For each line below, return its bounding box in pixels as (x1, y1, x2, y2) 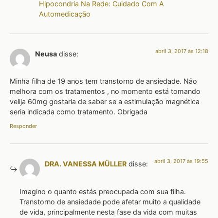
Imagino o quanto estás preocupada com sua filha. (19, 187, 186, 196)
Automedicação (39, 9, 91, 18)
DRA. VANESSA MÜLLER (45, 160, 127, 168)
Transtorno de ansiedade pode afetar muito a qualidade (19, 197, 200, 206)
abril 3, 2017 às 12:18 (155, 47, 208, 54)
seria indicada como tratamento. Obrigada (10, 108, 147, 116)
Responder (10, 123, 37, 130)
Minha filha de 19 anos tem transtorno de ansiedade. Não (10, 77, 197, 86)
